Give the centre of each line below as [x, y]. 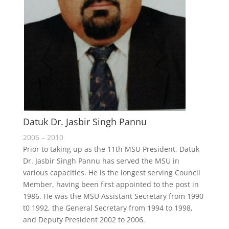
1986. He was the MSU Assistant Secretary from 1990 [113, 196]
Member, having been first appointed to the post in [111, 184]
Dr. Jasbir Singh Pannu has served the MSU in [101, 161]
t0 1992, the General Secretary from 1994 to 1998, [108, 208]
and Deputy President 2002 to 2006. [84, 220]
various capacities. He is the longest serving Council [111, 173]
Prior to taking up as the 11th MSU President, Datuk [111, 149]
